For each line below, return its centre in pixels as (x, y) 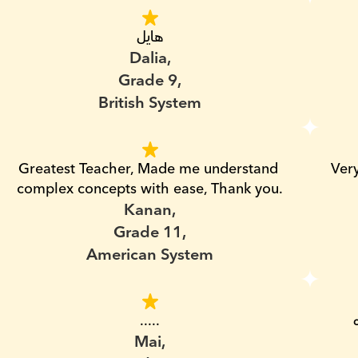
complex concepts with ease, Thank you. (150, 189)
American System (150, 255)
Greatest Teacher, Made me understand (148, 169)
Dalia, (150, 58)
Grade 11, (150, 233)
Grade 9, (150, 81)
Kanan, (150, 210)
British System (150, 103)
